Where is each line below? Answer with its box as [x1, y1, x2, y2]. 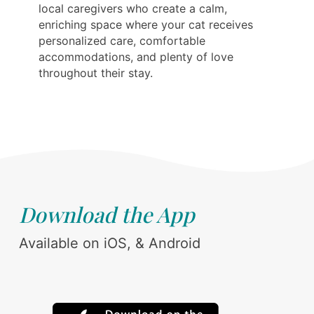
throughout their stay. [39, 66, 153, 81]
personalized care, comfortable [39, 34, 205, 48]
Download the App [19, 200, 195, 229]
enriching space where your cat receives [39, 18, 253, 32]
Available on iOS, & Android [19, 235, 200, 252]
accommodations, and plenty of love [39, 50, 233, 64]
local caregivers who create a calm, [39, 1, 227, 16]
